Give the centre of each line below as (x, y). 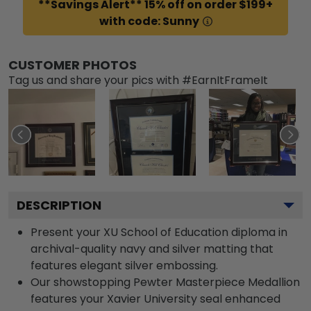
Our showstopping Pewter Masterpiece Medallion (165, 282)
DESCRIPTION (59, 205)
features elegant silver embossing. (124, 265)
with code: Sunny (149, 21)
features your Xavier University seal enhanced (155, 299)
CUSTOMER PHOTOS (73, 65)
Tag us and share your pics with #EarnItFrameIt (138, 80)
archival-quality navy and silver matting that (152, 249)
